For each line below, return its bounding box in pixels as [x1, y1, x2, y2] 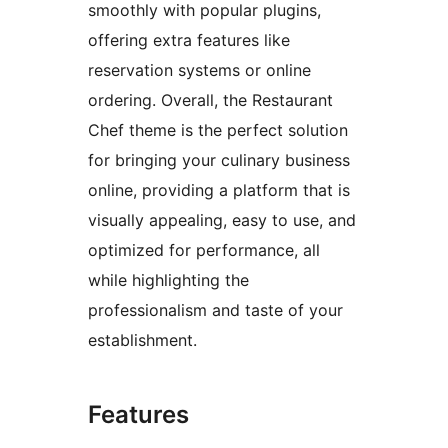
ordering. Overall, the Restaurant [88, 89, 333, 110]
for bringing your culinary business [88, 149, 350, 170]
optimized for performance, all [88, 239, 320, 260]
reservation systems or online [88, 59, 311, 80]
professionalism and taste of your [88, 299, 343, 320]
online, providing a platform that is [88, 179, 350, 200]
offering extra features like [88, 29, 290, 50]
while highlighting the [88, 269, 249, 290]
